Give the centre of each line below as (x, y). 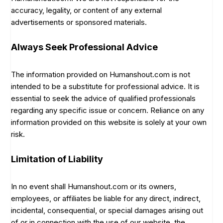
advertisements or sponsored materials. (79, 22)
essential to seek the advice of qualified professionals (104, 98)
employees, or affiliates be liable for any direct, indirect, (106, 198)
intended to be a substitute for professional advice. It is (106, 86)
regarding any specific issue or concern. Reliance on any (108, 110)
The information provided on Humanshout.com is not (101, 74)
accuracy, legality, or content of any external (87, 10)
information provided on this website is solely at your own (109, 122)
